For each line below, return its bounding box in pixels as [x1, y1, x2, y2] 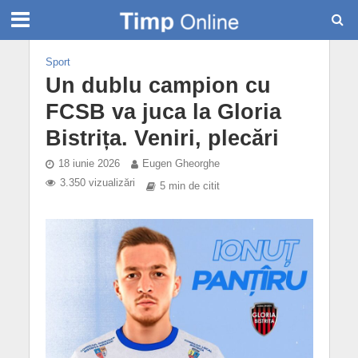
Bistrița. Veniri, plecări [45, 126, 279, 150]
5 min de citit [159, 181, 220, 192]
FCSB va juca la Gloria [45, 100, 281, 124]
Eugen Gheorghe [141, 158, 220, 169]
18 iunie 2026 [58, 158, 120, 169]
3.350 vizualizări [59, 177, 135, 189]
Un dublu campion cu [45, 74, 271, 97]
